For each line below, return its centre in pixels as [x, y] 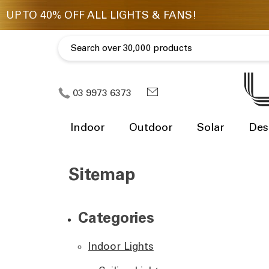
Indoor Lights [121, 246]
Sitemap [102, 174]
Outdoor [151, 127]
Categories [116, 217]
